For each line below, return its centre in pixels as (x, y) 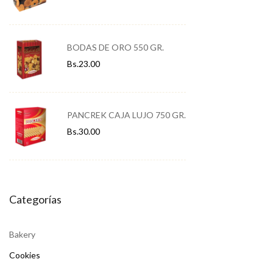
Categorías (35, 200)
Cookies (25, 255)
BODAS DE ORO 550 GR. (115, 48)
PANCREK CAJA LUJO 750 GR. (126, 115)
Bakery (22, 235)
